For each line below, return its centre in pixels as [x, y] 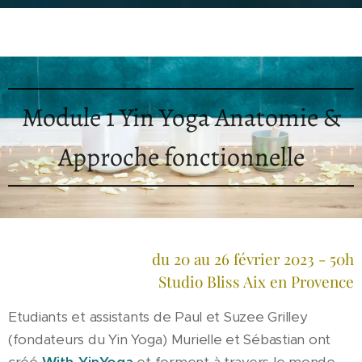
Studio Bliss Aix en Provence [256, 281]
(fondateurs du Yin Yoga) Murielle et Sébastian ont [170, 339]
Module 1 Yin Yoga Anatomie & [181, 117]
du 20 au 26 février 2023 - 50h [253, 259]
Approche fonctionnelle [181, 157]
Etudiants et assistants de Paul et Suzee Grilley [158, 317]
